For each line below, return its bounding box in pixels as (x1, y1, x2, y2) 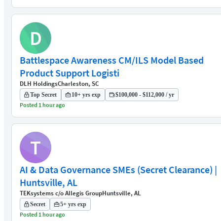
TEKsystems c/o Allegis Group (20, 189, 102, 197)
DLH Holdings (20, 79, 58, 88)
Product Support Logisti (20, 67, 119, 79)
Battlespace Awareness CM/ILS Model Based (20, 54, 204, 66)
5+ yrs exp (60, 201, 86, 208)
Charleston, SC (58, 79, 99, 88)
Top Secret (30, 91, 57, 98)
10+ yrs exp (72, 91, 101, 98)
